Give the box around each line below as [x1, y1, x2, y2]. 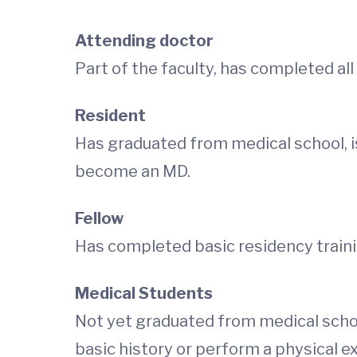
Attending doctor [75, 31, 214, 50]
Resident [75, 106, 146, 125]
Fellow [75, 209, 124, 228]
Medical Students [75, 284, 213, 303]
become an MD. [75, 162, 190, 181]
